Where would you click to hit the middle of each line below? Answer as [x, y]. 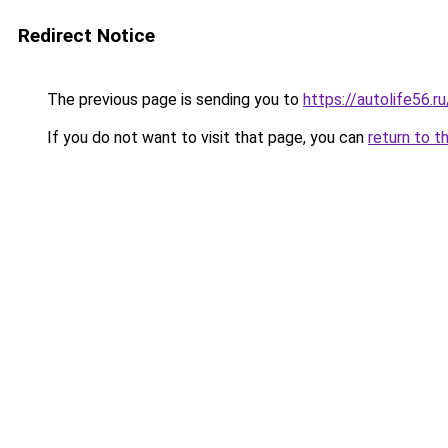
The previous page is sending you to [173, 99]
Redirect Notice [86, 35]
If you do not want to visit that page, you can [205, 137]
